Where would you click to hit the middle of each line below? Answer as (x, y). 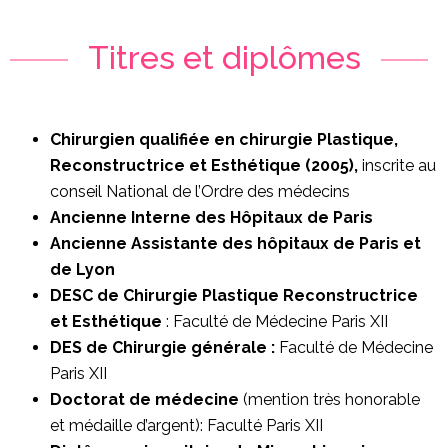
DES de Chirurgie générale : (162, 348)
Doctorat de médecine (146, 400)
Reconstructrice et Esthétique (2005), (206, 166)
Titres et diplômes (224, 58)
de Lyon (82, 270)
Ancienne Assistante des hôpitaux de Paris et (235, 244)
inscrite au (399, 166)
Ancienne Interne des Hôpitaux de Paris (211, 218)
